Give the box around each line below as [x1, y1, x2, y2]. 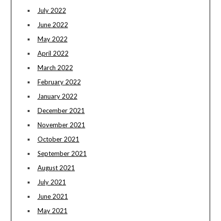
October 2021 [37, 135, 79, 144]
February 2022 [37, 78, 81, 86]
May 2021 [37, 207, 68, 215]
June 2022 [37, 21, 68, 29]
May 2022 [37, 35, 68, 43]
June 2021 [37, 192, 68, 201]
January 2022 [37, 92, 77, 101]
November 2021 [37, 121, 85, 129]
